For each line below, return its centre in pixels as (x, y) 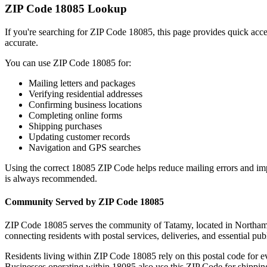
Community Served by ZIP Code (72, 202)
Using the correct (38, 167)
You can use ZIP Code (48, 63)
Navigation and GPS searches (85, 147)
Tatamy (178, 225)
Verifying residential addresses (86, 94)
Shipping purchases (65, 126)
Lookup (106, 9)
